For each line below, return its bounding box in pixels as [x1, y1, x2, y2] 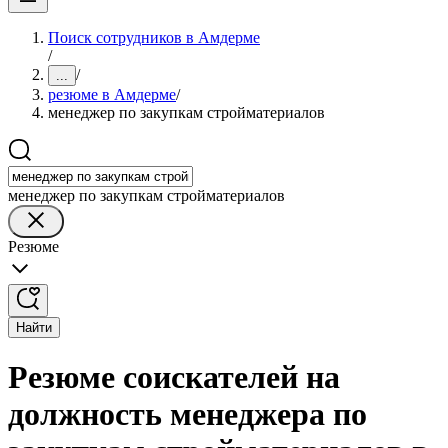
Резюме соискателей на [8, 359, 340, 396]
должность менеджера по [8, 396, 367, 433]
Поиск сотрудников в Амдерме [48, 29, 260, 46]
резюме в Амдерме [48, 86, 176, 103]
